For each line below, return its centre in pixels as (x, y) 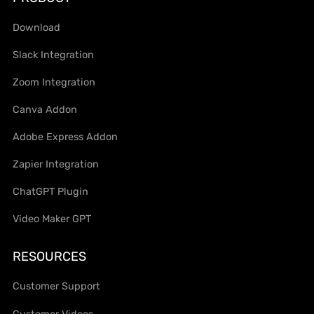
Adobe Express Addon (66, 137)
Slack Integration (54, 54)
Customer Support (57, 286)
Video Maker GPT (52, 219)
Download (37, 27)
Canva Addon (45, 110)
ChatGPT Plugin (51, 192)
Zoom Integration (54, 82)
